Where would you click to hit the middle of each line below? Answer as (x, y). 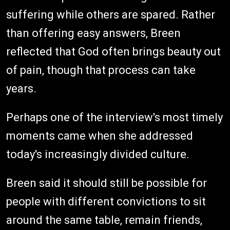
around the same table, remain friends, (104, 220)
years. (21, 88)
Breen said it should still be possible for (107, 183)
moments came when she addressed (100, 136)
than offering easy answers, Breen (93, 33)
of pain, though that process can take (101, 70)
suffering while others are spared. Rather (111, 14)
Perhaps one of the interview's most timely (114, 117)
